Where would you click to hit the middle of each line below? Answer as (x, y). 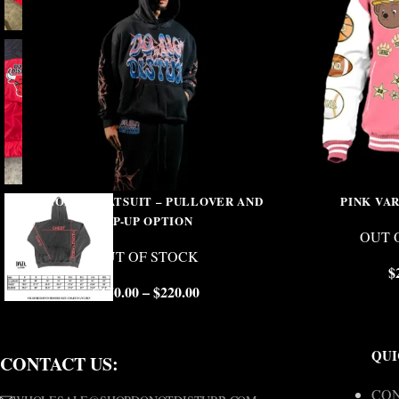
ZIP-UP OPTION (146, 220)
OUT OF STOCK (146, 256)
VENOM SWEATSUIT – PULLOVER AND (146, 201)
